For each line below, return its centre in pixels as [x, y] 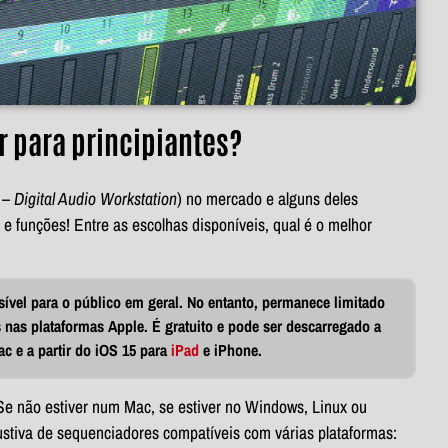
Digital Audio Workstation [95, 199]
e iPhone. [230, 350]
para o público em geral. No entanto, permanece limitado [208, 302]
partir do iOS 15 [87, 350]
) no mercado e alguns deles [267, 199]
